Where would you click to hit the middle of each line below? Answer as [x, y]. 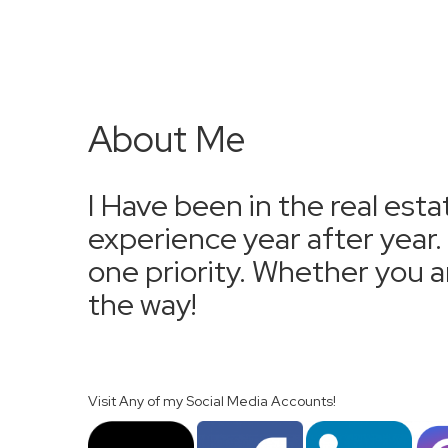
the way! [142, 304]
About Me [166, 139]
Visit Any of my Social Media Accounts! [212, 401]
